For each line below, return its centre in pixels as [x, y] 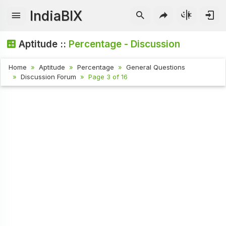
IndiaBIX [56, 16]
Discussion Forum [49, 76]
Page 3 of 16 [108, 76]
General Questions [156, 67]
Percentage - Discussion [125, 44]
